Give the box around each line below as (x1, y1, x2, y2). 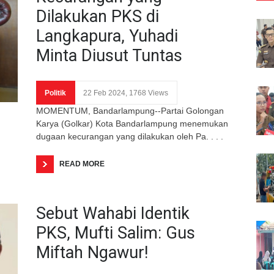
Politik (45, 88, 66, 97)
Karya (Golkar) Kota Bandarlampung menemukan (36, 118, 228, 128)
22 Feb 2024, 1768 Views (83, 88, 168, 97)
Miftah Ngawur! (36, 242, 148, 262)
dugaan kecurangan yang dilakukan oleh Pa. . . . (36, 131, 223, 141)
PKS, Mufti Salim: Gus (36, 223, 195, 243)
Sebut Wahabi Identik (36, 203, 190, 223)
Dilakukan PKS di (36, 6, 159, 26)
